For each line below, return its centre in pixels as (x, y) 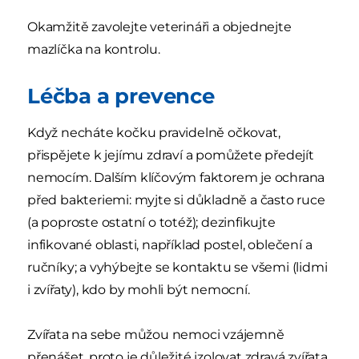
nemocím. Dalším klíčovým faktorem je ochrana (176, 177)
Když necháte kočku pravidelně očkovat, (154, 132)
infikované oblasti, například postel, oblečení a (170, 244)
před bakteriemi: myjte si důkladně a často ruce (176, 200)
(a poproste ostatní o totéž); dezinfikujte (151, 222)
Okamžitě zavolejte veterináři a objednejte (159, 26)
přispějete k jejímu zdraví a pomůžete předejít (171, 155)
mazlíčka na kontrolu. (94, 49)
